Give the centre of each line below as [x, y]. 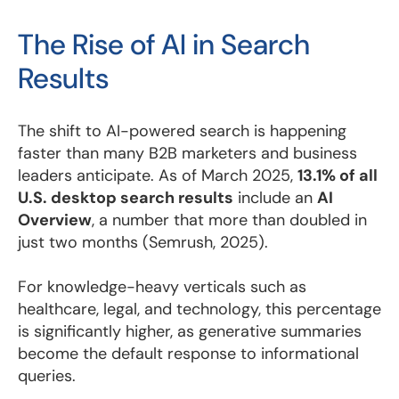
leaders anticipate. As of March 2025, [158, 176]
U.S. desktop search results [126, 198]
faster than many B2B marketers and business [187, 154]
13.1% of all [338, 176]
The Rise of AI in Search [164, 45]
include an [275, 198]
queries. [47, 376]
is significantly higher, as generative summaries [190, 332]
